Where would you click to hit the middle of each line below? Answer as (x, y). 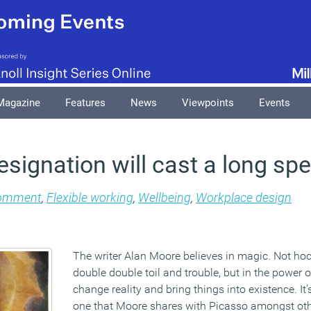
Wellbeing (165, 197)
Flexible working (90, 197)
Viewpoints (208, 103)
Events (275, 103)
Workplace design (244, 197)
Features (85, 103)
